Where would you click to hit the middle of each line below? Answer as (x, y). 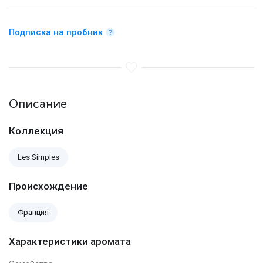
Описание (38, 104)
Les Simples (38, 157)
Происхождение (48, 186)
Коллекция (36, 131)
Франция (33, 212)
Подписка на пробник (56, 32)
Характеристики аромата (70, 241)
